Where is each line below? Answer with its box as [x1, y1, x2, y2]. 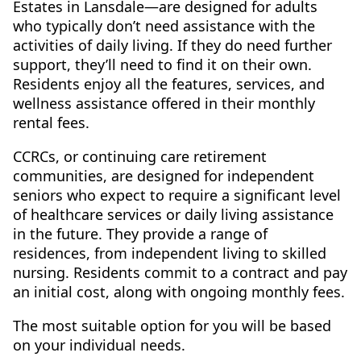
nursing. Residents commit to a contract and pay [13, 263, 347, 282]
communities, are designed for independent [13, 166, 314, 185]
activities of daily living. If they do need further [13, 35, 332, 55]
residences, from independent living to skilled [13, 243, 326, 263]
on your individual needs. [13, 335, 185, 355]
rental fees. [13, 113, 89, 132]
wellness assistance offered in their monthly [13, 93, 315, 113]
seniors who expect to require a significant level [13, 185, 341, 205]
